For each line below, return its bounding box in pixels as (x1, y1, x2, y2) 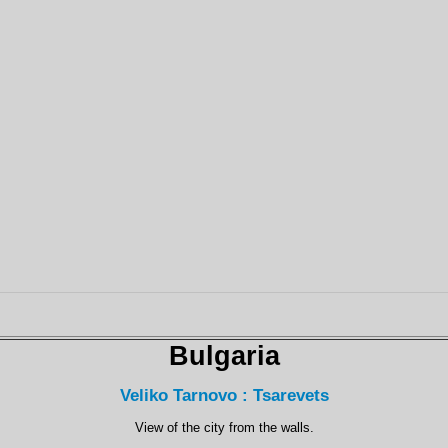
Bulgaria (168, 340, 280, 371)
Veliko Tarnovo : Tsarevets (119, 385, 329, 406)
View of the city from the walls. (134, 419, 314, 435)
